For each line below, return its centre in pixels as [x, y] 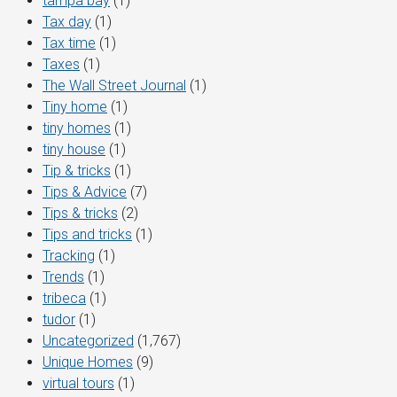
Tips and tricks [87, 235]
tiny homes [77, 128]
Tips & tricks [80, 214]
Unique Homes [88, 362]
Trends [63, 277]
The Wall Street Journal [114, 86]
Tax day [67, 22]
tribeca [64, 299]
